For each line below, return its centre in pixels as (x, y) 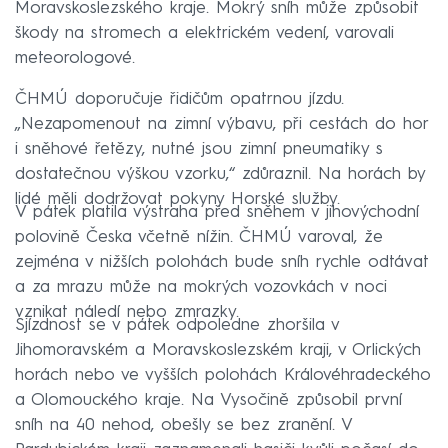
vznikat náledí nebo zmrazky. (127, 312)
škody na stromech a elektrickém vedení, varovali (204, 33)
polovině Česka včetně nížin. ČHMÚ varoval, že (199, 237)
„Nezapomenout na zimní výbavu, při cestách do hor (221, 124)
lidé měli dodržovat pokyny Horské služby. (177, 199)
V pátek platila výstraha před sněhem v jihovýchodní (217, 212)
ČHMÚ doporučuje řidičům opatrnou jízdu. (179, 99)
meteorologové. (75, 58)
